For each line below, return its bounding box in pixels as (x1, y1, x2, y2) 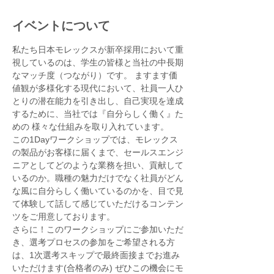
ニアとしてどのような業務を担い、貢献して (12, 160, 183, 170)
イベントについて (12, 19, 110, 32)
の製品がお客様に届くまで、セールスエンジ (12, 147, 183, 157)
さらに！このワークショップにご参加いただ (12, 224, 183, 234)
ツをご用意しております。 (12, 212, 115, 221)
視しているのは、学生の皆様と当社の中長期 (12, 57, 183, 67)
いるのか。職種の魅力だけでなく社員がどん (12, 173, 183, 183)
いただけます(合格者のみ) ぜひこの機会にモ (12, 263, 183, 273)
